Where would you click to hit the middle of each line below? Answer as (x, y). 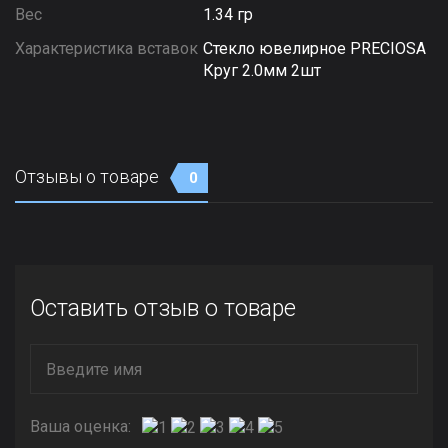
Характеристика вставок (106, 48)
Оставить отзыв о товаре (163, 308)
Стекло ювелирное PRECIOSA (315, 48)
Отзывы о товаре (89, 176)
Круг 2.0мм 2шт (262, 70)
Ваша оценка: (80, 426)
